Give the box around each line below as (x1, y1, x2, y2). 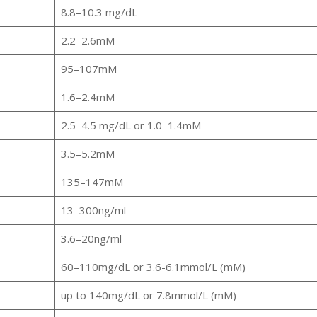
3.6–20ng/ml (60, 231, 122, 246)
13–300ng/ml (60, 203, 126, 218)
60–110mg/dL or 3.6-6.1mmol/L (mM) (60, 260, 246, 275)
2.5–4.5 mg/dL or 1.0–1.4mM (60, 118, 201, 133)
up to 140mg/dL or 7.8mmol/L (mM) (60, 288, 236, 303)
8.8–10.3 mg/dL (60, 5, 137, 20)
